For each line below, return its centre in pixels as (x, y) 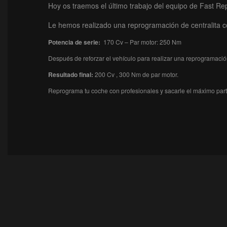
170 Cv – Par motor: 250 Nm (141, 42)
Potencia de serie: (74, 42)
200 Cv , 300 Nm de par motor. (136, 74)
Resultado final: (71, 75)
